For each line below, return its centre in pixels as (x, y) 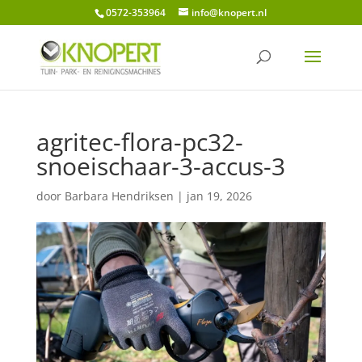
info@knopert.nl (229, 13)
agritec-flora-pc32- (139, 142)
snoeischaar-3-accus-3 (160, 166)
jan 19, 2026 (219, 196)
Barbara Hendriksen (119, 196)
